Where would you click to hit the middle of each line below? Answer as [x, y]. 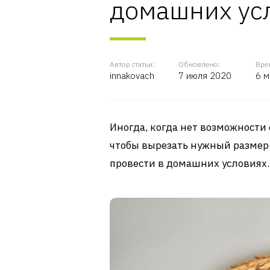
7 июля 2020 [205, 76]
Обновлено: [199, 64]
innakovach [132, 76]
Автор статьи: [132, 64]
